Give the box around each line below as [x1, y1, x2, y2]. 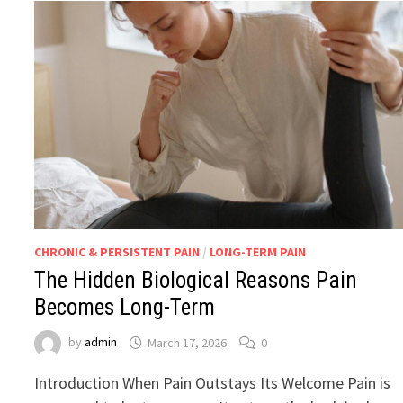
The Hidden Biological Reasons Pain [34, 267, 358, 294]
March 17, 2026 [148, 334, 228, 351]
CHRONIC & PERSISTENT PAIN [34, 244, 201, 261]
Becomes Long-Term [34, 294, 216, 321]
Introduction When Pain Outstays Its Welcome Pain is [34, 372, 391, 394]
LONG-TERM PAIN [210, 244, 307, 261]
